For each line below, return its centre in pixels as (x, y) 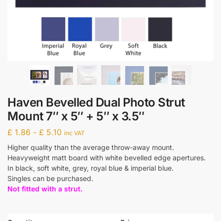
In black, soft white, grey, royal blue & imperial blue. (91, 168)
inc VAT (74, 133)
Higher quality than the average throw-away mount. (91, 147)
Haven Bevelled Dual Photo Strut (96, 102)
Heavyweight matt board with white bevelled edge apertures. (107, 157)
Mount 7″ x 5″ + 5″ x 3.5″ (76, 116)
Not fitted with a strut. (45, 188)
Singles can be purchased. (50, 178)
